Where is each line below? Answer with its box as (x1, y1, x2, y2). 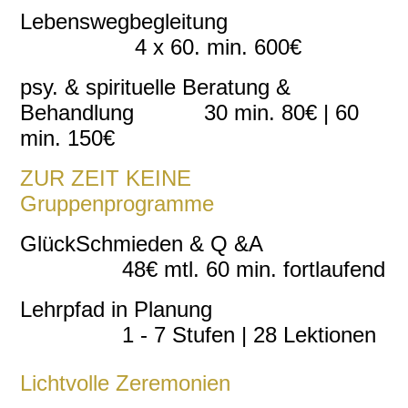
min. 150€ (20, 126, 122, 151)
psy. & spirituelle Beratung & (20, 75, 291, 100)
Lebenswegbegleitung (20, 9, 382, 35)
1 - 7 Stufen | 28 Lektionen (20, 322, 377, 348)
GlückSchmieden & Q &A (20, 231, 379, 257)
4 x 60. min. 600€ (20, 35, 315, 60)
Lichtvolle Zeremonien (20, 371, 231, 396)
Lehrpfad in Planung (20, 297, 385, 322)
